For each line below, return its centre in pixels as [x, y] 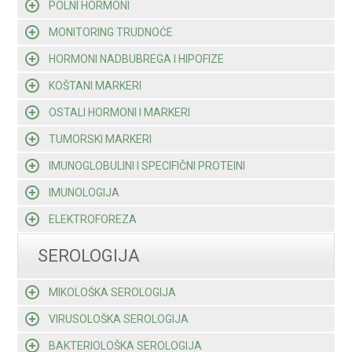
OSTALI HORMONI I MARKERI [120, 112]
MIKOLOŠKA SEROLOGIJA [113, 292]
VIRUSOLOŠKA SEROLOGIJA [119, 319]
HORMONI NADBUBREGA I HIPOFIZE [137, 59]
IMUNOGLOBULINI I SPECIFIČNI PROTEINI [147, 166]
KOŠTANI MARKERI [95, 86]
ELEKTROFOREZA [93, 219]
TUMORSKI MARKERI [101, 139]
